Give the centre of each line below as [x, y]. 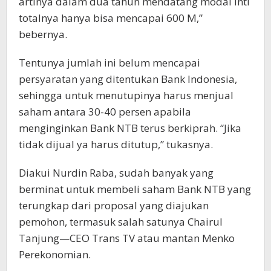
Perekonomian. [55, 254]
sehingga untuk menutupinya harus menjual [126, 95]
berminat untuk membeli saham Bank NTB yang [135, 189]
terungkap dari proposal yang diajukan [114, 205]
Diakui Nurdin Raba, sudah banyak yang [116, 172]
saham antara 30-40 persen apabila [105, 111]
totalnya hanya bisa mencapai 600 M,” [111, 18]
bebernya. [43, 34]
